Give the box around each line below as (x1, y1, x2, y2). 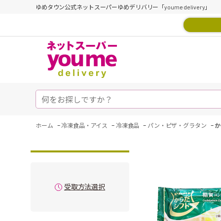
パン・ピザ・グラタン (147, 122, 207, 129)
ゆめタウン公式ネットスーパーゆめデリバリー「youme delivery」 (36, 3, 211, 10)
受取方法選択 (64, 183, 106, 191)
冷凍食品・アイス (61, 122, 108, 129)
